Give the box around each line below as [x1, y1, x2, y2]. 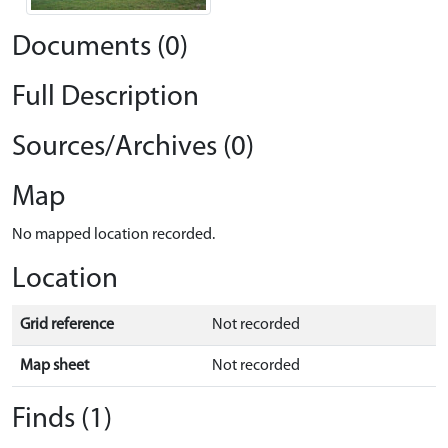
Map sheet [20, 357, 89, 374]
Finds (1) [12, 404, 112, 434]
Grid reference [20, 316, 114, 333]
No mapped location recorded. [12, 226, 215, 243]
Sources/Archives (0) [12, 132, 254, 162]
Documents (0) [12, 32, 188, 62]
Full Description [12, 82, 199, 112]
